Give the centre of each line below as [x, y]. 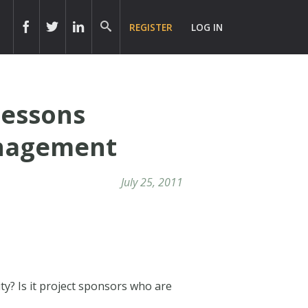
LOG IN [207, 27]
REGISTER [151, 27]
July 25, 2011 [152, 182]
